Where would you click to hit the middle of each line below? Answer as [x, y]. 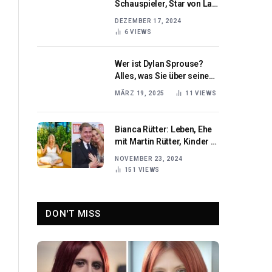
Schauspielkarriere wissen [166, 88]
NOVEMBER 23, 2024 [149, 159]
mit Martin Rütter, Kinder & [166, 141]
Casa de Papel [142, 16]
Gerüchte [133, 154]
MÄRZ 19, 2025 [140, 93]
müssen [131, 100]
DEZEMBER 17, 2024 [148, 21]
